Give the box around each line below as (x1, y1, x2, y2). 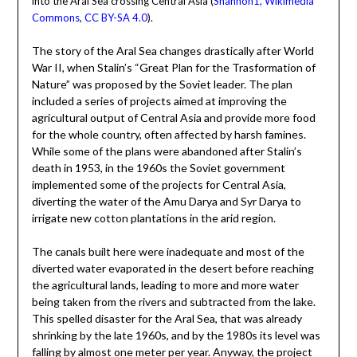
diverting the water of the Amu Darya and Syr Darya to (31, 194, 301, 208)
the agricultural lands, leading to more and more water (31, 277, 299, 292)
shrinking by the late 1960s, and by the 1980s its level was (31, 328, 320, 342)
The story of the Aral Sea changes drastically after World (31, 43, 314, 57)
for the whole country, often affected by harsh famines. (31, 127, 306, 141)
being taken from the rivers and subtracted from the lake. (31, 294, 316, 308)
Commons (31, 11, 80, 25)
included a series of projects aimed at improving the (31, 93, 287, 108)
